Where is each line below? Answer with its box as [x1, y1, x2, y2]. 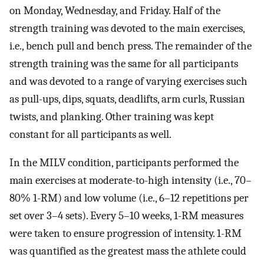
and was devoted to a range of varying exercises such [9, 74, 247, 88]
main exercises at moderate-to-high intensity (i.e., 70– [9, 174, 252, 187]
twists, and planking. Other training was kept [9, 110, 214, 123]
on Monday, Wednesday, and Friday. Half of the [9, 4, 220, 17]
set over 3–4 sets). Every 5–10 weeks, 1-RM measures [9, 209, 243, 223]
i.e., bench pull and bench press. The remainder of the [9, 39, 252, 52]
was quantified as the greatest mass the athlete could [9, 245, 246, 258]
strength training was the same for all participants [9, 57, 238, 70]
